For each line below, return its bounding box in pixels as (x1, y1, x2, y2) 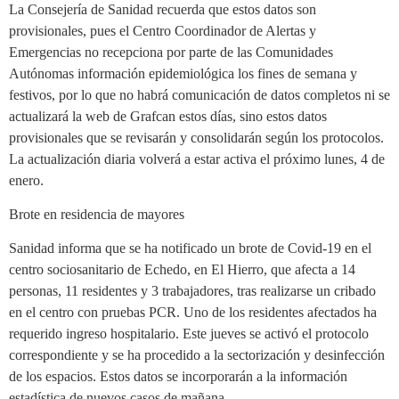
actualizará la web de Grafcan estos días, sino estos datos (9, 108, 327, 124)
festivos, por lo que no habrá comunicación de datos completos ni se (9, 86, 390, 102)
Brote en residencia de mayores (9, 206, 184, 222)
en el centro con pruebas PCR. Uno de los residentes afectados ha (9, 305, 377, 321)
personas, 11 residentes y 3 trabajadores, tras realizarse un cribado (9, 283, 376, 299)
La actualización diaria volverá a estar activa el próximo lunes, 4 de (9, 151, 385, 167)
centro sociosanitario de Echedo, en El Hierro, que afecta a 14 (9, 262, 355, 278)
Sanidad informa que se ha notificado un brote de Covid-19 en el (9, 240, 371, 256)
